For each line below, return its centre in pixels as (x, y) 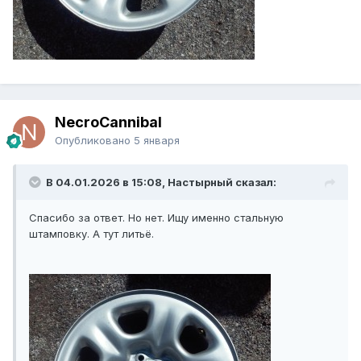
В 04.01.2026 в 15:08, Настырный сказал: (161, 183)
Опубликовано (94, 141)
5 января (157, 141)
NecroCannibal (108, 122)
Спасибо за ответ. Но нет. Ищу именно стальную (156, 218)
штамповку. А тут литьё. (91, 234)
